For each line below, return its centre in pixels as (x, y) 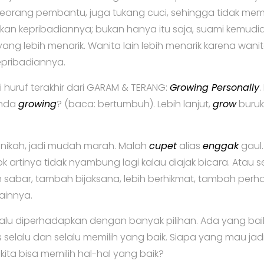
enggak (221, 146)
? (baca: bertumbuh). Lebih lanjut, (135, 104)
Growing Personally (214, 87)
